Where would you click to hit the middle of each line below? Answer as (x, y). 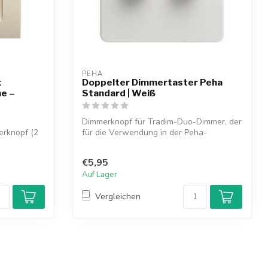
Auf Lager (100, 174)
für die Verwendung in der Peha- (144, 133)
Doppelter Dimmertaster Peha (152, 83)
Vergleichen (118, 197)
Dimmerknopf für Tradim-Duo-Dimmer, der (162, 122)
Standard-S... (107, 144)
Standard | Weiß (119, 93)
